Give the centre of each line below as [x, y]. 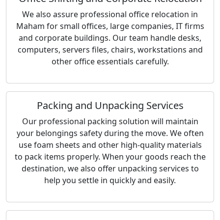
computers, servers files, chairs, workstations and [110, 50]
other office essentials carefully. [110, 61]
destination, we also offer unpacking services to [110, 168]
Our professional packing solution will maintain [110, 121]
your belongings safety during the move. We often [110, 133]
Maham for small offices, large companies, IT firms [110, 26]
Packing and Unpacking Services [110, 105]
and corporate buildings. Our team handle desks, [110, 38]
